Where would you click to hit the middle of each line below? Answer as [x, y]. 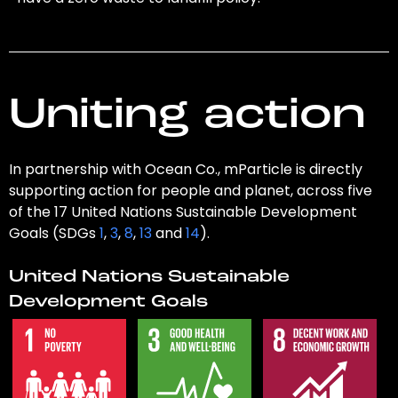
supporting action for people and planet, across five [190, 191]
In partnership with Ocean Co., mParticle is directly [185, 170]
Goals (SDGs [54, 234]
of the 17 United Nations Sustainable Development [183, 212]
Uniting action [187, 117]
